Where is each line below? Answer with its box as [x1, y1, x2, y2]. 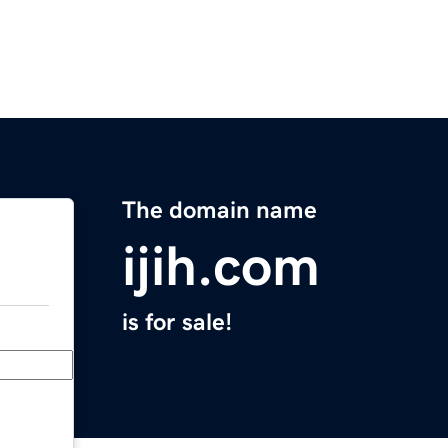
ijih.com [122, 238, 320, 295]
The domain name [122, 198, 317, 223]
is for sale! [122, 310, 232, 335]
